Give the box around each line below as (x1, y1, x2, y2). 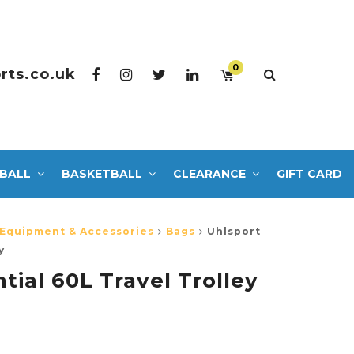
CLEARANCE (173, 166, 246, 181)
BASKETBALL (62, 166, 142, 181)
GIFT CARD (277, 166, 342, 181)
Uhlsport (207, 224, 261, 237)
